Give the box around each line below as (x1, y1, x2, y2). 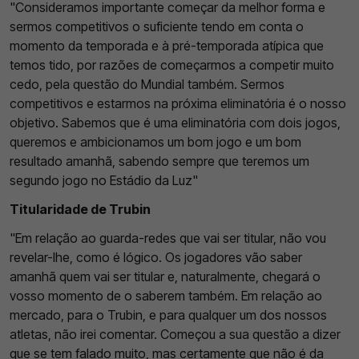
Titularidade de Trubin (10, 200, 151, 217)
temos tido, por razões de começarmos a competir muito (10, 56, 334, 73)
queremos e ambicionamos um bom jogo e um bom (10, 133, 301, 150)
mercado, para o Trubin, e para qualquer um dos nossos (10, 306, 327, 323)
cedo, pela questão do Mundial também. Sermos (10, 75, 284, 92)
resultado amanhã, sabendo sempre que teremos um (10, 152, 309, 169)
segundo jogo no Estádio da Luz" (10, 171, 198, 188)
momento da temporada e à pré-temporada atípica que (10, 37, 324, 54)
